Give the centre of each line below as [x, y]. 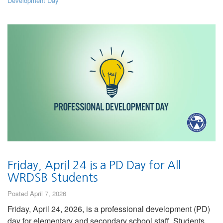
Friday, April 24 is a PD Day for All [94, 165]
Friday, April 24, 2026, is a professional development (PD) [109, 209]
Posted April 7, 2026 [37, 193]
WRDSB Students [53, 177]
